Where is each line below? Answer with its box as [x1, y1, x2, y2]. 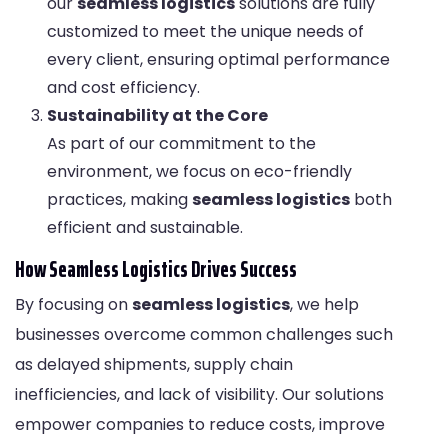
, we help [290, 293, 359, 317]
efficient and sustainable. [47, 216, 243, 240]
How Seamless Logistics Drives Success [15, 252, 297, 288]
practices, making [47, 188, 192, 212]
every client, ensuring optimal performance [47, 48, 390, 72]
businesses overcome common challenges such [15, 323, 393, 347]
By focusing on [15, 293, 132, 317]
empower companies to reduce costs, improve [15, 413, 385, 437]
